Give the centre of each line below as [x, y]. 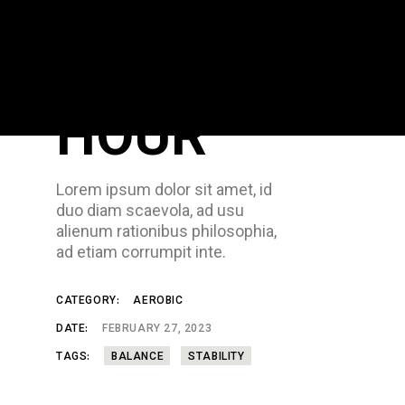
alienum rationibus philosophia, [167, 231]
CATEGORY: [88, 301]
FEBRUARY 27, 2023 [157, 329]
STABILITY [217, 357]
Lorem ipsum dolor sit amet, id [165, 189]
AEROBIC [158, 301]
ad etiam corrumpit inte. [141, 252]
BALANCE [138, 357]
